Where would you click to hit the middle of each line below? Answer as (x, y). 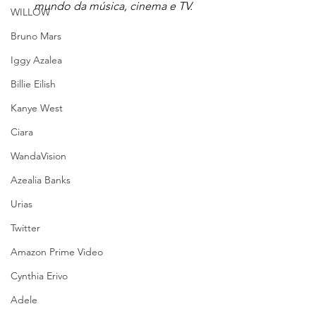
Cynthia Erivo (39, 276)
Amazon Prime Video (57, 252)
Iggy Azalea (36, 60)
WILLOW (30, 12)
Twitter (25, 228)
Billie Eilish (33, 84)
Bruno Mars (36, 36)
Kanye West (37, 108)
